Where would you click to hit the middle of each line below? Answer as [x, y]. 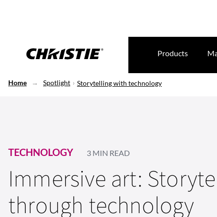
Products [173, 53]
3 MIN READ [108, 153]
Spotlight [57, 83]
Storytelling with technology [119, 83]
